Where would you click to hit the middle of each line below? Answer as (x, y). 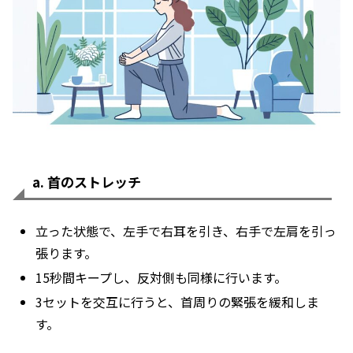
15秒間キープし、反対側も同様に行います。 (162, 277)
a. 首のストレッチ (87, 182)
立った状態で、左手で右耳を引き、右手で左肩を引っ (186, 230)
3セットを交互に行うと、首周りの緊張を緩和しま (178, 302)
